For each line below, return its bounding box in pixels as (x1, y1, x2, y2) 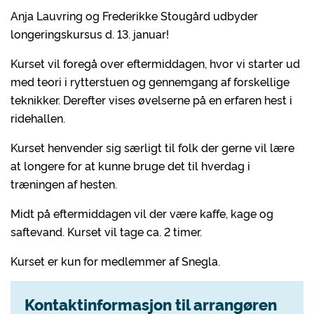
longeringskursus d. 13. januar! (11, 26, 169, 41)
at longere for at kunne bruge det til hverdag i (11, 158, 250, 173)
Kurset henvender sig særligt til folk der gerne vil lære (11, 139, 294, 155)
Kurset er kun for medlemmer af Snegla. (11, 253, 220, 268)
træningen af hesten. (11, 176, 117, 191)
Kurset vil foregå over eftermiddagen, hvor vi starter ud (11, 55, 300, 71)
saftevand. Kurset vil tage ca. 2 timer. (11, 224, 202, 239)
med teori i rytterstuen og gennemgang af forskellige (11, 74, 289, 89)
